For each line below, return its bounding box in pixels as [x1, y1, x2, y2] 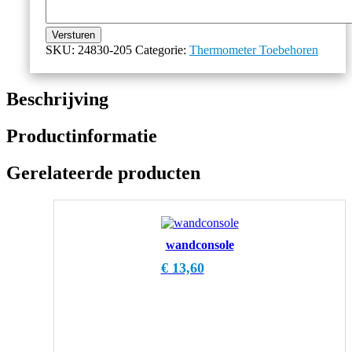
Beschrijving [6, 89, 108, 110]
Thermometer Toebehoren [189, 43, 318, 57]
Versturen [52, 29, 95, 42]
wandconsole [165, 237, 234, 251]
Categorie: [135, 43, 189, 57]
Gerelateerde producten [6, 163, 200, 184]
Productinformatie [6, 126, 157, 147]
